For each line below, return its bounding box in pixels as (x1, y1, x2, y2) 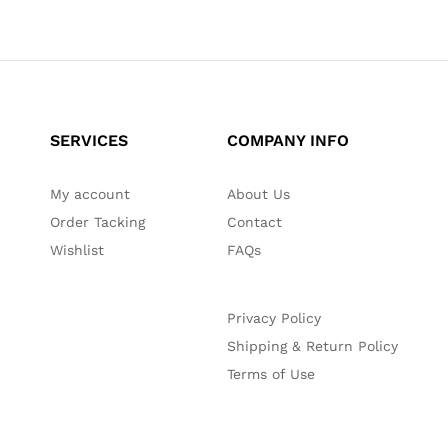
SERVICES (50, 130, 129, 150)
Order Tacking (50, 213, 146, 230)
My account (50, 185, 131, 202)
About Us (226, 185, 290, 202)
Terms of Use (226, 365, 315, 382)
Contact (226, 213, 282, 230)
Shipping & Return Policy (226, 337, 398, 354)
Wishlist (50, 241, 105, 258)
